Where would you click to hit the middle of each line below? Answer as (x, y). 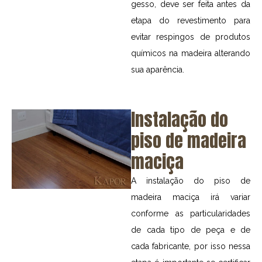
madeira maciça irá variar (191, 197)
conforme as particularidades (191, 214)
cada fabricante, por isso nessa (191, 247)
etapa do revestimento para (191, 20)
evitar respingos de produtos (191, 37)
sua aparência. (158, 69)
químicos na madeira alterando (191, 53)
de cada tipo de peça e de (191, 230)
